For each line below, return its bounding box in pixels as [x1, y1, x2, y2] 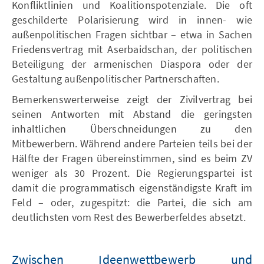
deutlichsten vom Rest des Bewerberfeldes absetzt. [12, 210, 246, 224]
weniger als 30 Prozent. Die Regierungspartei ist [12, 166, 252, 180]
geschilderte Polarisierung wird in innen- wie [12, 12, 252, 27]
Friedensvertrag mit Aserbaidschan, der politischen [12, 42, 252, 56]
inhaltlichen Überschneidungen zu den [12, 121, 252, 136]
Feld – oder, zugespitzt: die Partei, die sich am [12, 195, 252, 209]
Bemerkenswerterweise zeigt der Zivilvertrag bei [12, 92, 252, 106]
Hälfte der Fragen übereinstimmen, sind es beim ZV [12, 151, 252, 165]
